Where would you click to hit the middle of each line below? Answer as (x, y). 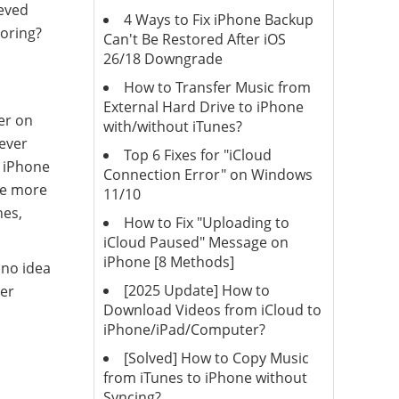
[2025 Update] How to (196, 290)
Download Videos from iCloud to (212, 310)
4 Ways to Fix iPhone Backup (218, 20)
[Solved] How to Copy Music (216, 358)
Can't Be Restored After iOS (194, 39)
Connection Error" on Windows (208, 175)
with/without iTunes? (172, 126)
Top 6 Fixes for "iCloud (197, 155)
